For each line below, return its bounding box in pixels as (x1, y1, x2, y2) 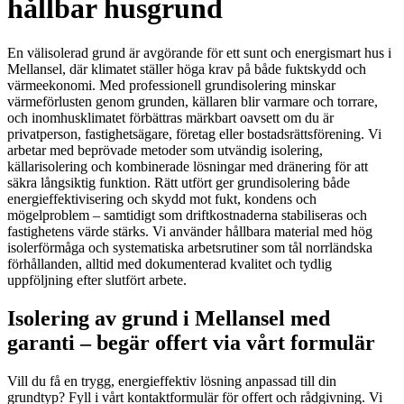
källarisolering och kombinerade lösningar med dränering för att (7, 158, 368, 174)
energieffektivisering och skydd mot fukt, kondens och (7, 190, 317, 207)
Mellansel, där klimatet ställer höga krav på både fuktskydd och (7, 60, 366, 77)
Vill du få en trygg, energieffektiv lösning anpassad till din (7, 372, 336, 389)
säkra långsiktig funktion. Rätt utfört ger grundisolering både (7, 174, 350, 190)
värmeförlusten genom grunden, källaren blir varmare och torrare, (7, 93, 378, 109)
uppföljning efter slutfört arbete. (7, 271, 187, 288)
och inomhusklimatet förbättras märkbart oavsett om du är (7, 109, 334, 125)
